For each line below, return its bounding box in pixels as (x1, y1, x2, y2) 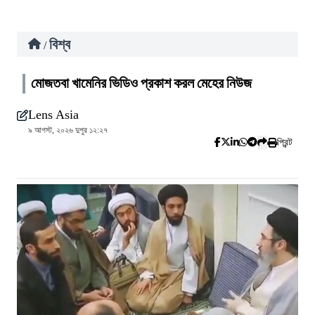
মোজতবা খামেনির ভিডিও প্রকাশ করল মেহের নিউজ (31, 75, 252, 91)
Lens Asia (28, 108, 79, 122)
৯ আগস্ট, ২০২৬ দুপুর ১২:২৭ (28, 125, 108, 135)
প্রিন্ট (277, 137, 292, 148)
